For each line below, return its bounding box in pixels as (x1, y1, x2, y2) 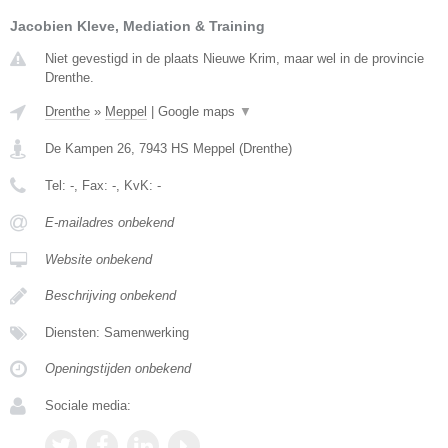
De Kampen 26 (45, 141, 131, 157)
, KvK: (116, 178, 157, 194)
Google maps (158, 104, 239, 120)
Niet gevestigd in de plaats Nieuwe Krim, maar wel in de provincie (45, 51, 424, 67)
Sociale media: (45, 398, 131, 414)
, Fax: (74, 178, 112, 194)
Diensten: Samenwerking (45, 325, 189, 341)
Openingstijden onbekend (45, 361, 191, 377)
